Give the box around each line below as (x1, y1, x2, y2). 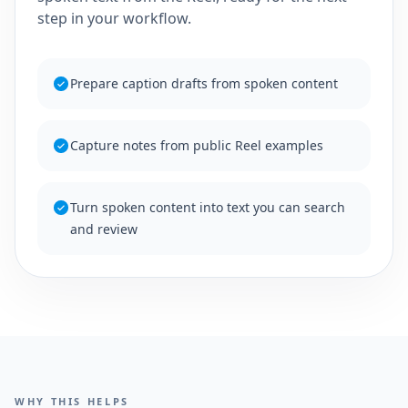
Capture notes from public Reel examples (70, 137, 323, 155)
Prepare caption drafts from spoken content (70, 75, 338, 93)
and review (70, 220, 138, 239)
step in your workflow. (37, 8, 191, 29)
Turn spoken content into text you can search (70, 199, 345, 217)
